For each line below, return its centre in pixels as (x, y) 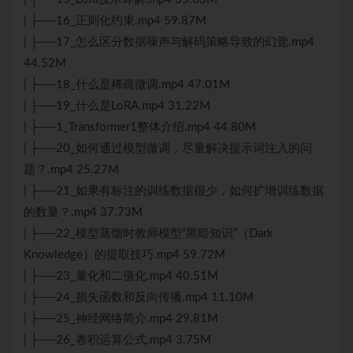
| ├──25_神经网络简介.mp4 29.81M (121, 319)
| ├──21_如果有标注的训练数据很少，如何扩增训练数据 (174, 191)
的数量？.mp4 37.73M (83, 213)
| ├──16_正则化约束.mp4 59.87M (115, 21)
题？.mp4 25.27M (71, 170)
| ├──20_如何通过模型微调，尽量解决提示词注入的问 (168, 149)
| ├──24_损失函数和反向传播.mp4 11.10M (139, 298)
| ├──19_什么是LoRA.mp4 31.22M (117, 106)
